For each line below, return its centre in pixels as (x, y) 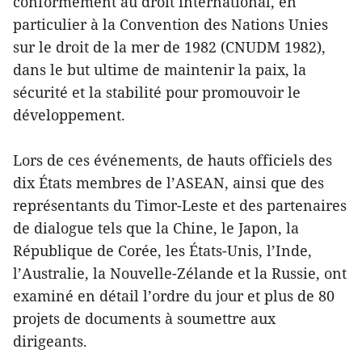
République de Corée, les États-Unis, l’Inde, (162, 250)
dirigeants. (50, 341)
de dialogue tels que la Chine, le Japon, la (156, 227)
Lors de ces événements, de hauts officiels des (173, 160)
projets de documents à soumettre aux (144, 318)
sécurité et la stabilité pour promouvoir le (157, 92)
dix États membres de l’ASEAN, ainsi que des (168, 182)
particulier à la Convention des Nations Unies (170, 24)
